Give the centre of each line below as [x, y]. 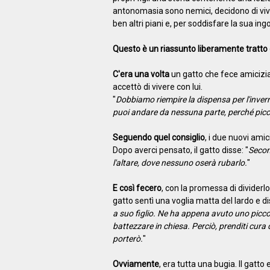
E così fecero [137, 188]
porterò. [127, 238]
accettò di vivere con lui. [157, 86]
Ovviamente [136, 264]
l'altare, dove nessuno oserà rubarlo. [180, 162]
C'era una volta [141, 74]
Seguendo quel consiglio [159, 137]
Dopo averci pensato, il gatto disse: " [180, 150]
